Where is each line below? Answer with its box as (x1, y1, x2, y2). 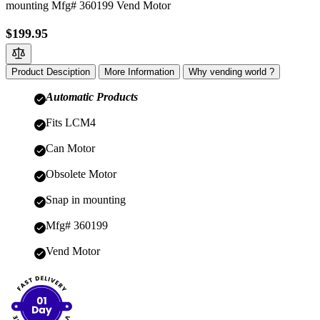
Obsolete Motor (46, 168, 116, 181)
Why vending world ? (189, 66, 274, 78)
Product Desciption (11, 66, 90, 78)
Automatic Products (46, 91, 138, 104)
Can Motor (46, 142, 95, 155)
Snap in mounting (46, 194, 126, 206)
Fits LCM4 (46, 116, 96, 129)
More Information (104, 66, 174, 78)
